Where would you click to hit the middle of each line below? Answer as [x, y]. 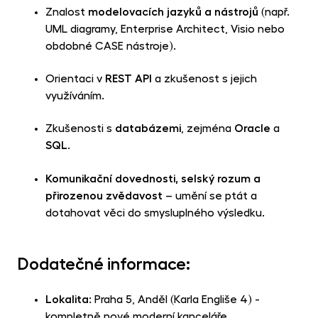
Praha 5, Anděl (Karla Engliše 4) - [177, 300]
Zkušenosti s [80, 129]
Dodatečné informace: [104, 264]
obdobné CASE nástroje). [111, 46]
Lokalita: [70, 300]
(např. [274, 12]
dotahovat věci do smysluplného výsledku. [155, 213]
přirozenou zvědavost [104, 196]
